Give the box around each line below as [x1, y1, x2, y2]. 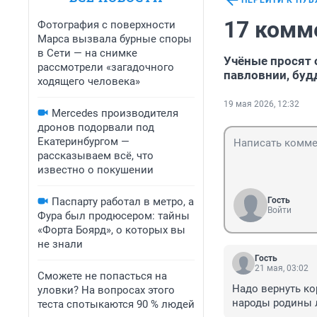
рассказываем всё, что [38, 149, 154, 162]
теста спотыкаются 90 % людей [38, 298, 195, 311]
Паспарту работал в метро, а [52, 195, 194, 208]
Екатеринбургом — [38, 135, 129, 148]
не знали [38, 238, 83, 250]
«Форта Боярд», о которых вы [38, 224, 185, 236]
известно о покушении [38, 163, 154, 176]
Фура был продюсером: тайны [38, 209, 190, 222]
